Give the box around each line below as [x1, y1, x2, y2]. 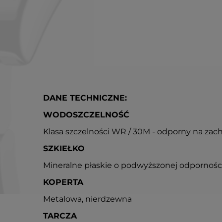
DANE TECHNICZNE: [43, 93, 127, 103]
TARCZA [43, 211, 77, 221]
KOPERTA [43, 177, 83, 187]
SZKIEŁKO [43, 144, 85, 153]
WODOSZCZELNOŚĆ [43, 110, 129, 119]
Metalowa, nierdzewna [43, 194, 132, 204]
